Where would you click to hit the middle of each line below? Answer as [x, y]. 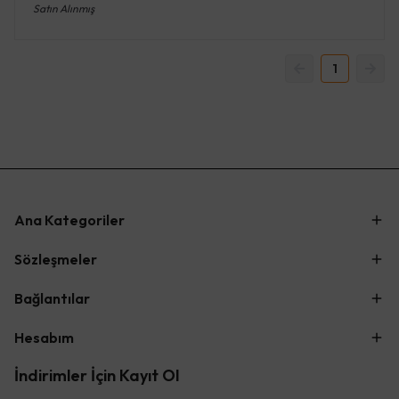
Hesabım [44, 338]
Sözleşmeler [56, 259]
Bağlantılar [52, 298]
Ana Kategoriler [69, 220]
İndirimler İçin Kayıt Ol [97, 375]
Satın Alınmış [64, 8]
